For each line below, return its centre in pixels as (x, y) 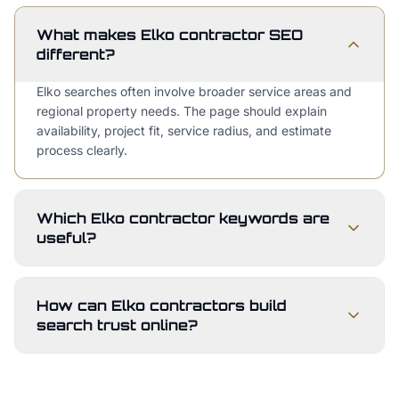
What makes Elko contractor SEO (170, 35)
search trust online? (117, 325)
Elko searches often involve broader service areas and (194, 91)
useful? (66, 238)
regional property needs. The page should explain (182, 111)
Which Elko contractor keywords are (183, 218)
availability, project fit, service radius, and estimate (184, 130)
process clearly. (82, 150)
